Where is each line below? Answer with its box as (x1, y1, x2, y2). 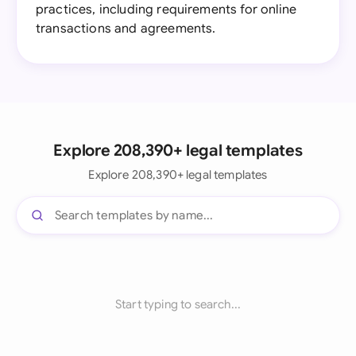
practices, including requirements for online (36, 2, 297, 17)
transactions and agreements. (36, 21, 216, 37)
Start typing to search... (115, 297, 241, 311)
